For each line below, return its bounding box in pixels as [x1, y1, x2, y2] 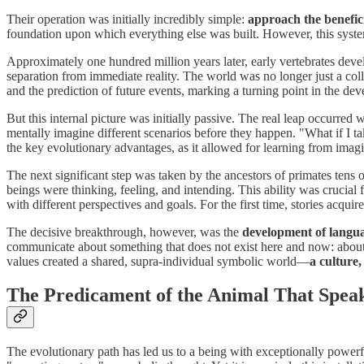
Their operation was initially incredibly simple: [6, 11, 248, 26]
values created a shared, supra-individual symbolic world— [6, 253, 310, 268]
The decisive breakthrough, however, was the [6, 224, 242, 239]
